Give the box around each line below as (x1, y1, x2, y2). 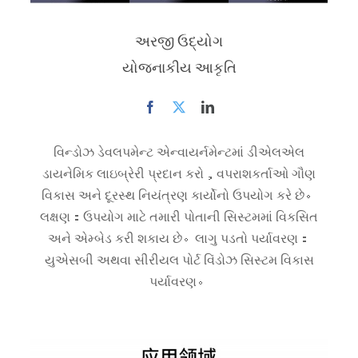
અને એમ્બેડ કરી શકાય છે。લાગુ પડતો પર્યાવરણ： (47, 229, 311, 246)
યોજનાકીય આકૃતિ (121, 57, 237, 77)
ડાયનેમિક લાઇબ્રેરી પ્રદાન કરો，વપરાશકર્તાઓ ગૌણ (42, 165, 316, 181)
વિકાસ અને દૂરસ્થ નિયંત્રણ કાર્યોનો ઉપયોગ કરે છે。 (41, 186, 317, 203)
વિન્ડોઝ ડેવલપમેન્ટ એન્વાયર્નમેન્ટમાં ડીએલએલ (54, 143, 304, 160)
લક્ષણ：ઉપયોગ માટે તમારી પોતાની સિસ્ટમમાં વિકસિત (40, 208, 318, 225)
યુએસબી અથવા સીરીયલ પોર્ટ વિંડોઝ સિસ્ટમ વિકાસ (44, 251, 314, 268)
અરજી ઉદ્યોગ (135, 30, 223, 50)
